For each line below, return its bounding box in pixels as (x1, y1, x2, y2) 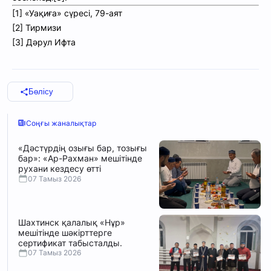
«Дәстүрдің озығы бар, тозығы (18, 143, 147, 154)
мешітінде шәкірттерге (18, 227, 112, 238)
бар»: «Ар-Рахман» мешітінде (18, 153, 142, 164)
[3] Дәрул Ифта (12, 37, 76, 48)
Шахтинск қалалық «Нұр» (18, 217, 125, 227)
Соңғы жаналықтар (26, 119, 96, 128)
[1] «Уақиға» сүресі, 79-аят (12, 8, 122, 19)
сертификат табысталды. (18, 237, 122, 248)
